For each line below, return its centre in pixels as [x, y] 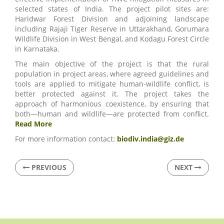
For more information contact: [66, 138]
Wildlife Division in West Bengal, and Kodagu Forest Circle [112, 38]
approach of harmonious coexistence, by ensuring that [112, 103]
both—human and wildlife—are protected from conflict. [112, 113]
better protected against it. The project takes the [112, 93]
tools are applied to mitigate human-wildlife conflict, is [112, 83]
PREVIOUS [48, 167]
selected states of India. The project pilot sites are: [112, 8]
